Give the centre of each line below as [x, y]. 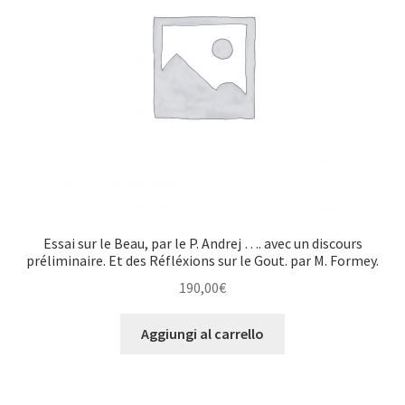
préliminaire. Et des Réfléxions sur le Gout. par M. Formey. [202, 260]
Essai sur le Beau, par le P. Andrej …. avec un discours [202, 243]
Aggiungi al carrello [202, 334]
